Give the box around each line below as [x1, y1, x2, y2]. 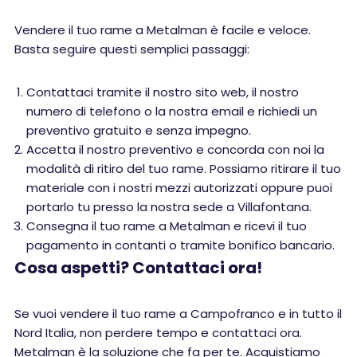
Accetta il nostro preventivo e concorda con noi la [26, 141, 324, 158]
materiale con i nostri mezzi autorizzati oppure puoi [26, 179, 332, 196]
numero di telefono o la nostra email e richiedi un [26, 103, 317, 120]
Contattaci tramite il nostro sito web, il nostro [26, 84, 299, 100]
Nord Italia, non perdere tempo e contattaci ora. [14, 324, 302, 341]
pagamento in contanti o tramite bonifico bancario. [26, 237, 335, 253]
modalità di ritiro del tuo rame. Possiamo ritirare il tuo [26, 160, 341, 177]
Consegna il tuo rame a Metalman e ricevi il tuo [26, 218, 307, 234]
